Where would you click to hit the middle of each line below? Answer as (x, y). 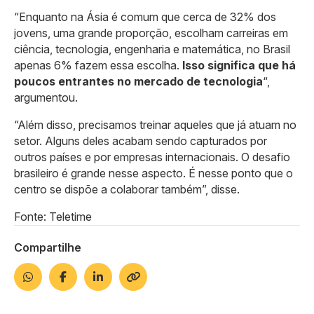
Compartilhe (48, 247)
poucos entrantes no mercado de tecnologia (138, 81)
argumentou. (46, 97)
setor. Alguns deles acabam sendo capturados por (141, 141)
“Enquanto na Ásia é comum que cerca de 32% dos (145, 16)
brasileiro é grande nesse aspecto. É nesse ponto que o (153, 173)
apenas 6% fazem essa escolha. (98, 65)
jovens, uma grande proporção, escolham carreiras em (151, 33)
